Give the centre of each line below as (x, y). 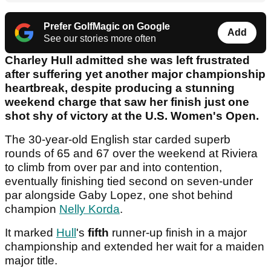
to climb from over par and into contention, (113, 168)
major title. (31, 261)
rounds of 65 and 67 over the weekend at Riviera (131, 154)
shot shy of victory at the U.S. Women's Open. (132, 116)
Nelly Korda (90, 209)
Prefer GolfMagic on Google (107, 27)
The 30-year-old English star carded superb (118, 140)
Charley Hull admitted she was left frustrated (127, 60)
